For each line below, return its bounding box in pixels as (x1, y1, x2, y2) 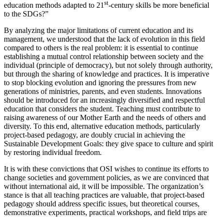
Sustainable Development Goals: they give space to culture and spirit (4, 139, 213, 148)
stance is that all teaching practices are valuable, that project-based (4, 191, 204, 200)
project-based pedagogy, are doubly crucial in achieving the (4, 131, 185, 139)
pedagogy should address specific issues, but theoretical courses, (4, 200, 200, 208)
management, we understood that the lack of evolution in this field (4, 35, 205, 44)
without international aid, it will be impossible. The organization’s (4, 182, 203, 191)
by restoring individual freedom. (4, 148, 102, 157)
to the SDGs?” (4, 10, 48, 18)
